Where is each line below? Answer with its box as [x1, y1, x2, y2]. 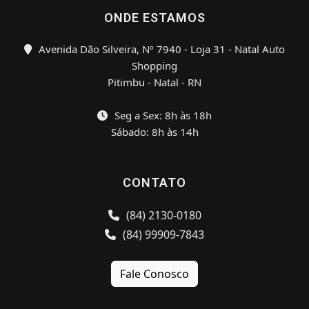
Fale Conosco [120, 266, 189, 282]
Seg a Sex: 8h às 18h [112, 108, 212, 123]
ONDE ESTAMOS [103, 10, 206, 26]
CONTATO [123, 175, 186, 190]
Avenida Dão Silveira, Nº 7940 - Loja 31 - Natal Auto [36, 42, 285, 57]
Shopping [132, 59, 177, 73]
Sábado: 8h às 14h [110, 125, 199, 139]
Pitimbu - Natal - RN [108, 75, 201, 90]
